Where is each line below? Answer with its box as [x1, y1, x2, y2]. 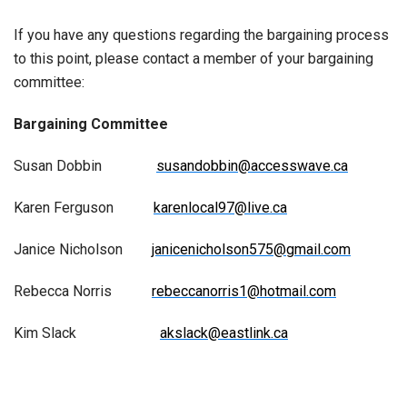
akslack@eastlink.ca [160, 324, 288, 342]
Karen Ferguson [14, 199, 154, 216]
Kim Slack [14, 324, 160, 342]
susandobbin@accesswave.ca [156, 157, 348, 174]
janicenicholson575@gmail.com [152, 241, 351, 258]
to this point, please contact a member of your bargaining [14, 50, 373, 67]
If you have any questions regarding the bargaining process [14, 26, 389, 44]
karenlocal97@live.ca [154, 199, 287, 216]
